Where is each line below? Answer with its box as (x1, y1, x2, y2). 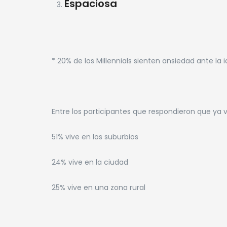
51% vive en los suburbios (52, 131, 138, 142)
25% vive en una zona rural (52, 182, 145, 193)
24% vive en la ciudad (52, 157, 128, 167)
